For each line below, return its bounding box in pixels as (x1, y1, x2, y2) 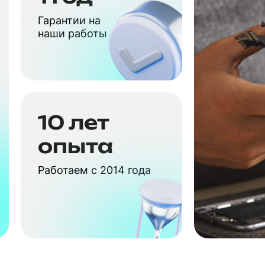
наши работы (37, 27, 107, 40)
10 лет (37, 111, 109, 135)
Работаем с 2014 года (37, 164, 151, 177)
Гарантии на (37, 14, 101, 27)
